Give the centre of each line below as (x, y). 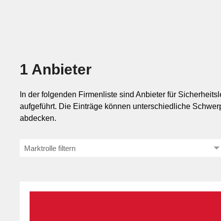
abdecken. (38, 118)
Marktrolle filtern (50, 148)
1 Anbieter (56, 69)
